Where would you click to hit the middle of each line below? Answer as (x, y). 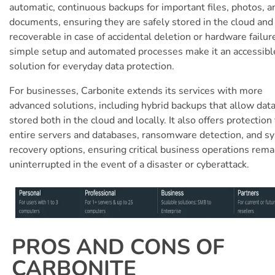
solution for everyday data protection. (92, 66)
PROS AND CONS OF (118, 247)
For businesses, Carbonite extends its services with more (136, 91)
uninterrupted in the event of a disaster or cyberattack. (129, 164)
